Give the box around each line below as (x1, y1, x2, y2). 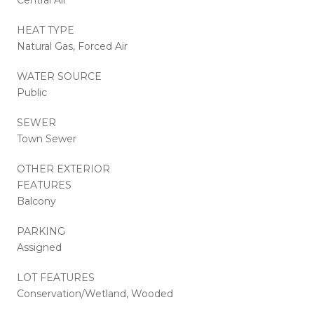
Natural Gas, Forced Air (17, 39, 128, 53)
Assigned (17, 240, 62, 254)
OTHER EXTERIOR (17, 162, 110, 175)
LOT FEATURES (17, 271, 95, 284)
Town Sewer (17, 132, 76, 145)
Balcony (17, 194, 56, 207)
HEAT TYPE (17, 23, 74, 36)
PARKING (17, 224, 65, 238)
